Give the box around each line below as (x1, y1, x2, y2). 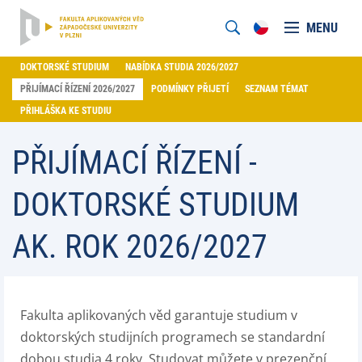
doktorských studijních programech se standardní (20, 328, 325, 346)
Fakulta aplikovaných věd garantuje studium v (20, 306, 297, 324)
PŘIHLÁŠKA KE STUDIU (20, 105, 112, 116)
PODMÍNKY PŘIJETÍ (151, 83, 229, 95)
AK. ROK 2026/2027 (12, 228, 267, 266)
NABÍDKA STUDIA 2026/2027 (125, 61, 238, 73)
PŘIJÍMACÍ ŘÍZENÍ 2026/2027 (20, 83, 135, 95)
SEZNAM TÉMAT (245, 83, 309, 95)
